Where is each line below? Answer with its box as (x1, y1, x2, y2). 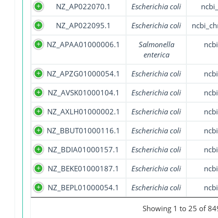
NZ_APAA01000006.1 (47, 39, 120, 50)
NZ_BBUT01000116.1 (47, 126, 120, 136)
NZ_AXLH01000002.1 (47, 107, 120, 117)
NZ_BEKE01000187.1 (48, 163, 119, 174)
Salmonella (138, 39, 174, 50)
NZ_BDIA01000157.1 (48, 145, 119, 155)
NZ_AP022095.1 (56, 20, 111, 31)
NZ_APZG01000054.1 (47, 69, 120, 79)
